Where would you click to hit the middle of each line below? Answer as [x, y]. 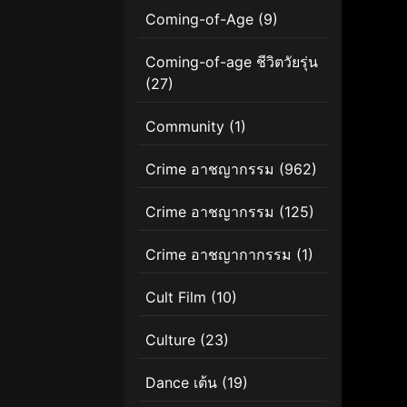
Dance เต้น [181, 382]
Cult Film [176, 297]
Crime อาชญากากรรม [218, 254]
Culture [170, 339]
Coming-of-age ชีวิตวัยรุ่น [232, 61]
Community [185, 126]
